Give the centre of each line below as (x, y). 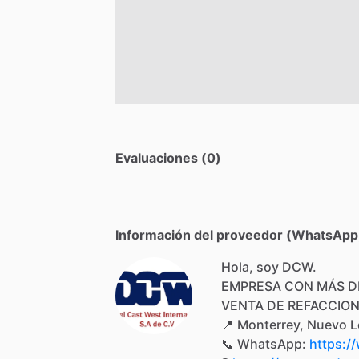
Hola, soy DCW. (269, 266)
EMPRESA (251, 286)
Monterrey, (270, 324)
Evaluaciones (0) (168, 157)
